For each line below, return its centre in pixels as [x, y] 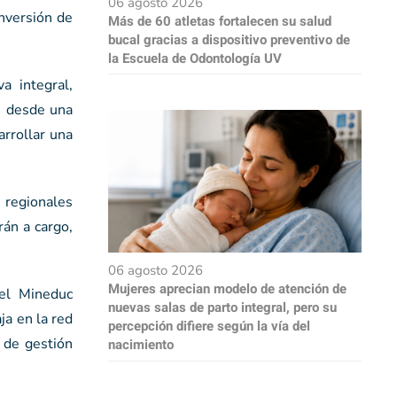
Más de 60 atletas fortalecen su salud [220, 21]
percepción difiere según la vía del [209, 327]
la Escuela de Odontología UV [195, 58]
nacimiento [141, 345]
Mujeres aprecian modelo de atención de [227, 289]
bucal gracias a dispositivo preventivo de [229, 39]
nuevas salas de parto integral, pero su [222, 308]
